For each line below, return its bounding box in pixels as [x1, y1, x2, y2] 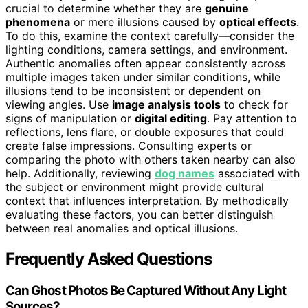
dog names [155, 166, 214, 180]
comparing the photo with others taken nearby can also [5, 152, 296, 166]
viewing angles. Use [5, 97, 112, 111]
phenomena [5, 14, 70, 29]
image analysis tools [112, 97, 221, 111]
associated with [214, 166, 300, 180]
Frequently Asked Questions [5, 248, 212, 269]
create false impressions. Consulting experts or [5, 138, 252, 153]
